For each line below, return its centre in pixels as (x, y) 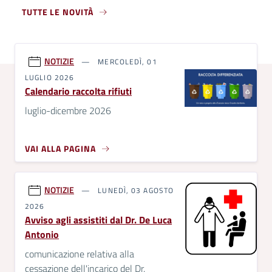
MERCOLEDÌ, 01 (126, 62)
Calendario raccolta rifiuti (78, 91)
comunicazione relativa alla (80, 254)
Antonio (42, 235)
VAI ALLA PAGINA (60, 149)
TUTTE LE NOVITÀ (58, 12)
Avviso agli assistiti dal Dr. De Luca (98, 220)
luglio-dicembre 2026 (68, 111)
